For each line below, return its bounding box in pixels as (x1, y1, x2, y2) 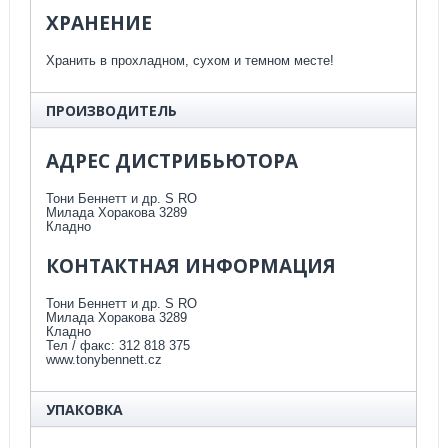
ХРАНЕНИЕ (46, 9, 152, 36)
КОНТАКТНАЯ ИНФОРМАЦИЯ (46, 252, 336, 279)
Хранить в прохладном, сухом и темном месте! (46, 52, 334, 68)
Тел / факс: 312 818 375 (46, 337, 190, 353)
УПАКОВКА (46, 399, 123, 419)
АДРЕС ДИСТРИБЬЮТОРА (46, 147, 298, 174)
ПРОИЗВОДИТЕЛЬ (46, 100, 177, 120)
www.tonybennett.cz (46, 351, 162, 367)
